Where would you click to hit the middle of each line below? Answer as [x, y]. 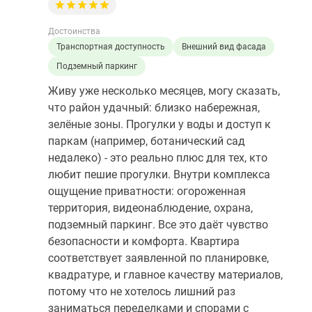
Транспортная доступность [111, 47]
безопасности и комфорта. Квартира [144, 242]
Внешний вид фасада [224, 47]
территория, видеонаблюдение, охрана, [150, 208]
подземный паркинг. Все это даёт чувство [158, 225]
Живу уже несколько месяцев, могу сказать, [164, 91]
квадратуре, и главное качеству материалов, [165, 275]
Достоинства [74, 32]
